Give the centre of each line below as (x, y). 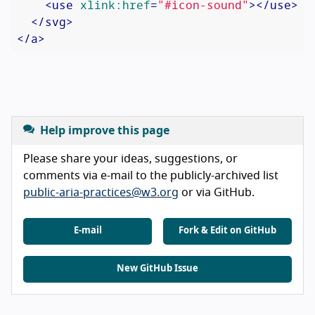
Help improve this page (105, 131)
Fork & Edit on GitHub (227, 231)
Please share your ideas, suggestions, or (130, 159)
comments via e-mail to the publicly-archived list (151, 176)
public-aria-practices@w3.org (101, 193)
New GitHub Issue (157, 269)
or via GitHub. (217, 193)
